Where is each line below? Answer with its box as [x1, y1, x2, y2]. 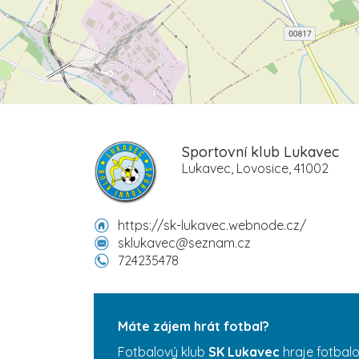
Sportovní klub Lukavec [182, 142, 339, 161]
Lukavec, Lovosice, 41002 [182, 159, 329, 176]
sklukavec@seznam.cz [118, 234, 251, 251]
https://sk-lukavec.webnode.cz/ [118, 216, 306, 233]
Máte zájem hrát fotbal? [118, 317, 269, 334]
